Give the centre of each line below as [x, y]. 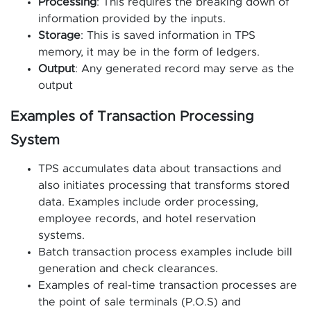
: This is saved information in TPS [168, 36]
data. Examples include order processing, [148, 202]
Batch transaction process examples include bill [165, 252]
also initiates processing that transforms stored [164, 186]
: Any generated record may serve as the [185, 69]
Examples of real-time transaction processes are [168, 286]
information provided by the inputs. [132, 19]
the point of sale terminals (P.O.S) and [140, 302]
